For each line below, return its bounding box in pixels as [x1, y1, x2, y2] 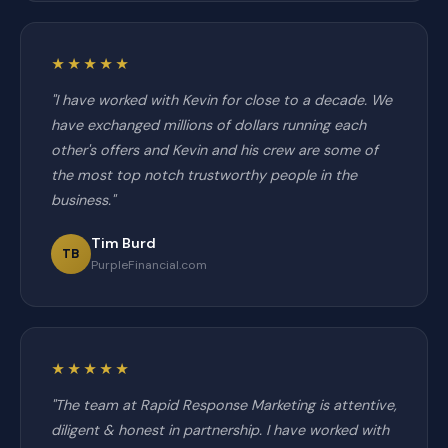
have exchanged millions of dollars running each [51, 116, 366, 134]
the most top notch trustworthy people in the [51, 166, 357, 184]
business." [51, 191, 115, 209]
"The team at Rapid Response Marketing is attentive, [51, 396, 397, 414]
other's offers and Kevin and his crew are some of [51, 141, 378, 159]
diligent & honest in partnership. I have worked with [51, 421, 389, 439]
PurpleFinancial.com [91, 257, 207, 273]
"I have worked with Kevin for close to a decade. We [51, 91, 392, 109]
